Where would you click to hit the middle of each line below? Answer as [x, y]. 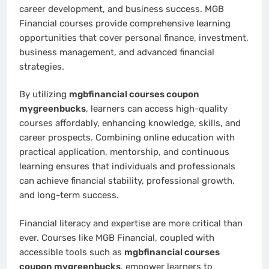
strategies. [42, 66]
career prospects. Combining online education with [127, 138]
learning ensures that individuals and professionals [127, 167]
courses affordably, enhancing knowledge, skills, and [130, 123]
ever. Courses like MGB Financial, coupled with [117, 237]
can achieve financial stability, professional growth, [127, 181]
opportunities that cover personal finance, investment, [134, 38]
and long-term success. [69, 195]
